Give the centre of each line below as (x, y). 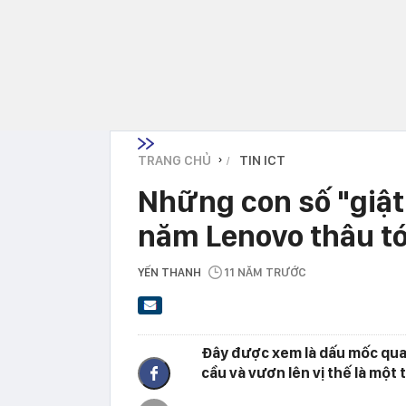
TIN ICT (262, 160)
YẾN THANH (169, 272)
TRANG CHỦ (174, 160)
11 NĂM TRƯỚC (265, 272)
